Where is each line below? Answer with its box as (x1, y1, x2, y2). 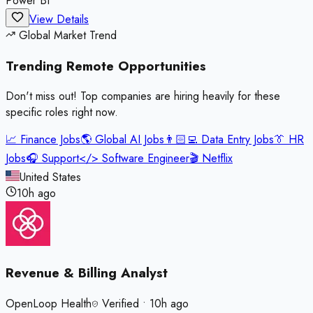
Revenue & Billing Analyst (6, 263, 168, 283)
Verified (99, 295, 139, 312)
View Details (29, 11, 89, 27)
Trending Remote (6, 56, 118, 75)
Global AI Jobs (95, 131, 164, 148)
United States (20, 169, 81, 186)
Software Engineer (102, 150, 189, 167)
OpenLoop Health (6, 295, 92, 312)
